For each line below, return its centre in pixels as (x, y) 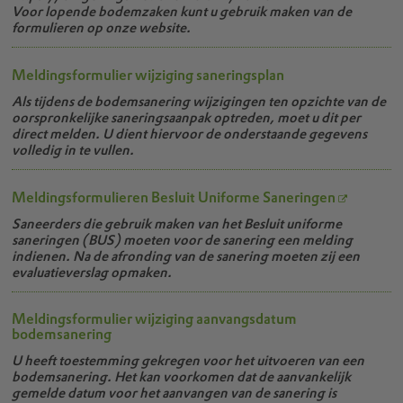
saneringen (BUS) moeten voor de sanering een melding (183, 239)
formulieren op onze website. (102, 28)
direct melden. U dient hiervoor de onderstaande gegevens (190, 133)
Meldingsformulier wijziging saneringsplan (148, 75)
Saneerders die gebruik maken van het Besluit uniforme (177, 223)
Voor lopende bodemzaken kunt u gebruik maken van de (182, 12)
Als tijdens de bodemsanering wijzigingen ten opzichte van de (199, 101)
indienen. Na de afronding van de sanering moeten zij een (186, 255)
